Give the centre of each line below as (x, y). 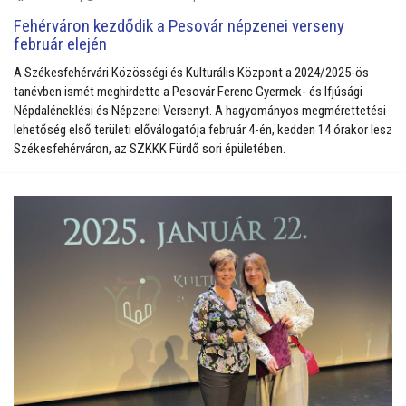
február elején (60, 44)
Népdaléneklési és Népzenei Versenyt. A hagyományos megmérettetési (200, 110)
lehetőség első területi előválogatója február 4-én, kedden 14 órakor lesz (203, 129)
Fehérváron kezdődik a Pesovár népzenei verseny (179, 26)
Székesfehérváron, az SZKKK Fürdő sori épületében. (150, 148)
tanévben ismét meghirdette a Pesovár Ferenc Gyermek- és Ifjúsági (188, 91)
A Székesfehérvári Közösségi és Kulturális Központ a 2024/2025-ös (191, 72)
